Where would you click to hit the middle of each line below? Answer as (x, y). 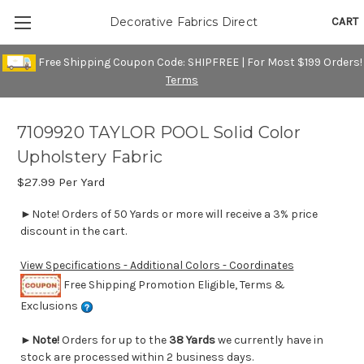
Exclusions (50, 306)
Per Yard (80, 182)
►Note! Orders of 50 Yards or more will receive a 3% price (169, 214)
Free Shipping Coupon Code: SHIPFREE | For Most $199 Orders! (199, 62)
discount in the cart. (73, 232)
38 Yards (192, 340)
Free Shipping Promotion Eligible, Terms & (173, 284)
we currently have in (269, 340)
